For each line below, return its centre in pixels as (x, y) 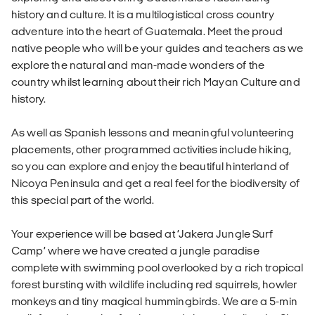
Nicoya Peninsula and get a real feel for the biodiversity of (155, 183)
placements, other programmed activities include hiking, (152, 149)
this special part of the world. (83, 200)
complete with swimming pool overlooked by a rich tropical (157, 267)
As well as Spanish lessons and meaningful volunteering (153, 132)
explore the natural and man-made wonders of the (138, 65)
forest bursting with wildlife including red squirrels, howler (154, 284)
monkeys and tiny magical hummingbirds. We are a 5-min (154, 301)
